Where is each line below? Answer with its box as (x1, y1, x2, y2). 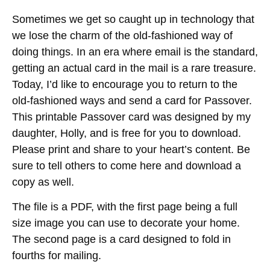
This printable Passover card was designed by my (12, 111, 251, 123)
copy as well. (12, 176, 74, 188)
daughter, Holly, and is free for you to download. (12, 127, 241, 139)
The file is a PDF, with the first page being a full (12, 201, 237, 213)
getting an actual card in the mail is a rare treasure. (12, 62, 256, 74)
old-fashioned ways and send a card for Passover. (12, 95, 252, 107)
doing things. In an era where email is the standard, (12, 46, 258, 58)
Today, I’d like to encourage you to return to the (12, 78, 237, 90)
